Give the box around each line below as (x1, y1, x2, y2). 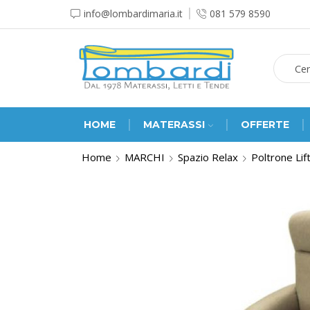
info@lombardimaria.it (84, 6, 183, 20)
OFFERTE (240, 118, 289, 131)
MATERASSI (143, 118, 205, 131)
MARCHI (125, 150, 165, 164)
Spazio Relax (178, 150, 238, 164)
